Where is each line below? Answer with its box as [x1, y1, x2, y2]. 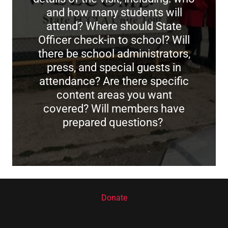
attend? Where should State [46, 20, 182, 33]
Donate [101, 193, 127, 203]
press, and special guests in [47, 61, 181, 74]
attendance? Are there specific [39, 75, 189, 88]
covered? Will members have [43, 102, 185, 115]
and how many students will [46, 6, 182, 19]
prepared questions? [63, 116, 165, 129]
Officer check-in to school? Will [38, 34, 190, 46]
